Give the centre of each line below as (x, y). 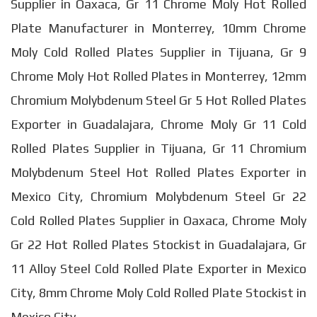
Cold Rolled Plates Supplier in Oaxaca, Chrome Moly (158, 220)
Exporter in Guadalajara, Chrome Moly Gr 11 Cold (158, 124)
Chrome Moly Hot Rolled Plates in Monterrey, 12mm (158, 76)
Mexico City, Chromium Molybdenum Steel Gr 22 (158, 196)
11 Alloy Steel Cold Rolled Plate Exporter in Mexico (158, 268)
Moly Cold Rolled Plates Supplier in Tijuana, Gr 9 (158, 52)
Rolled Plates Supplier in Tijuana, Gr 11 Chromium (158, 148)
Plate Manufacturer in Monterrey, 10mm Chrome (158, 28)
